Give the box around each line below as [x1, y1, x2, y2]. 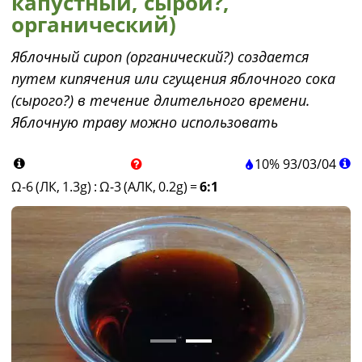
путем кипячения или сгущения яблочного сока [11, 69, 335, 88]
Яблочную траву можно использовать [11, 112, 278, 132]
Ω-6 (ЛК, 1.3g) [11, 178, 91, 196]
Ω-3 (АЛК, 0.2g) [99, 178, 187, 196]
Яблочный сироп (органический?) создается [11, 47, 309, 66]
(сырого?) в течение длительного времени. [11, 90, 310, 110]
